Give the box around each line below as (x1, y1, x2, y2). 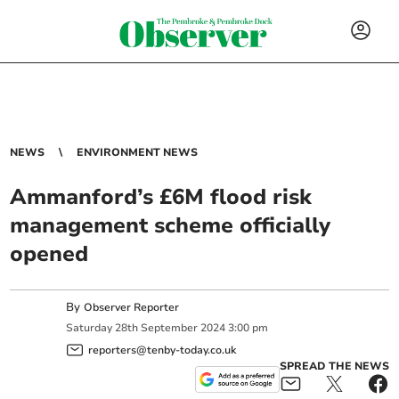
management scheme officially (10, 211, 331, 240)
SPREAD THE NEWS (279, 358, 389, 373)
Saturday (66, 321, 113, 336)
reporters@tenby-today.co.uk (88, 342, 237, 357)
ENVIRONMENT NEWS (77, 145, 199, 159)
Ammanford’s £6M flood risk (10, 183, 313, 211)
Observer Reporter (84, 300, 180, 314)
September (141, 321, 199, 336)
